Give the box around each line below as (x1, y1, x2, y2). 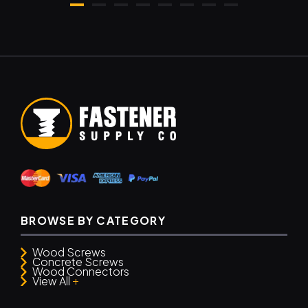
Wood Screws (32, 244, 107, 259)
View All (32, 273, 73, 288)
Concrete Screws (32, 254, 124, 269)
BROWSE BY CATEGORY (21, 213, 166, 228)
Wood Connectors (32, 263, 130, 278)
